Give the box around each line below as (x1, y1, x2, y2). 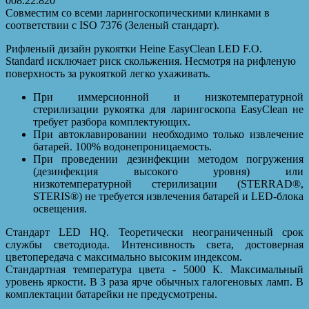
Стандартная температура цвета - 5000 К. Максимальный (6, 263, 303, 276)
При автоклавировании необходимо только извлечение (33, 128, 303, 141)
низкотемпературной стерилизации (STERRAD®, (33, 178, 303, 190)
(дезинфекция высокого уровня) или (33, 166, 303, 178)
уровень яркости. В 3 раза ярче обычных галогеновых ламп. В (6, 276, 303, 288)
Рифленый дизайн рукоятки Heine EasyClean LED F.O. (6, 43, 262, 55)
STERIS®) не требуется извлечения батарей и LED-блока (33, 190, 303, 203)
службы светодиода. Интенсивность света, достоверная (6, 239, 303, 251)
